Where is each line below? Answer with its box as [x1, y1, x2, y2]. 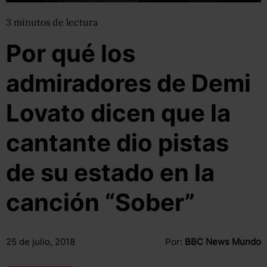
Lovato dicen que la [6, 98, 231, 128]
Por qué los [6, 39, 135, 68]
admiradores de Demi [6, 69, 251, 98]
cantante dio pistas [6, 128, 229, 157]
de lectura [52, 16, 98, 28]
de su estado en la [6, 158, 215, 187]
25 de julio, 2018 [6, 236, 75, 247]
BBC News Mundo [184, 236, 261, 247]
